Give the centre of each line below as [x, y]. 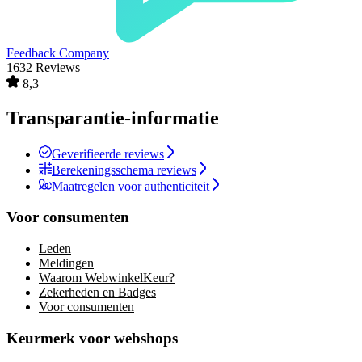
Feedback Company [58, 53]
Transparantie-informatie [113, 118]
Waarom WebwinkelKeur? [107, 278]
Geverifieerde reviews [108, 154]
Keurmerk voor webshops [92, 338]
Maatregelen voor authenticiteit [130, 186]
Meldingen [66, 263]
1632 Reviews [43, 67]
